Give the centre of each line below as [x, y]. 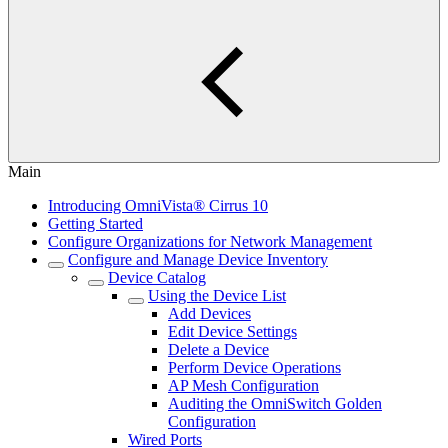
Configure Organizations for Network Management [210, 241]
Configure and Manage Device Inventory [198, 259]
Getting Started [95, 223]
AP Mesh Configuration [243, 385]
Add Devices [209, 313]
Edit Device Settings [232, 331]
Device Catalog [157, 277]
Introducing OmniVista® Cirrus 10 [158, 205]
